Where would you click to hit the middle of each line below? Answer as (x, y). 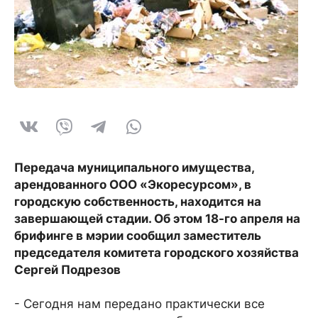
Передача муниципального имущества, (134, 168)
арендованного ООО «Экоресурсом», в (133, 185)
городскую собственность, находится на (138, 202)
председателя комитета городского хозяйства (157, 253)
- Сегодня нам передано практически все (139, 304)
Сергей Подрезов (67, 270)
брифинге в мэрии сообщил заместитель (138, 236)
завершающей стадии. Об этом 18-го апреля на (157, 219)
